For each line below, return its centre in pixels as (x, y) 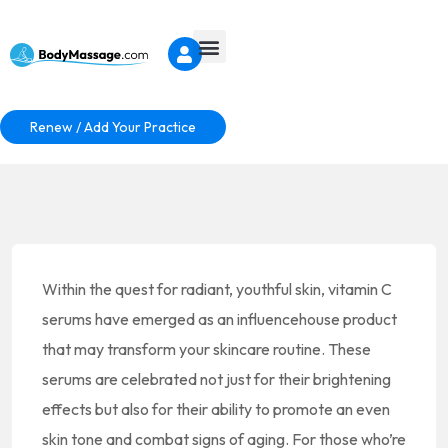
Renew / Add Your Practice (113, 127)
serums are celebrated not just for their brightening (216, 379)
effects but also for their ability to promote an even (216, 409)
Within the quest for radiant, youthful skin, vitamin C (217, 289)
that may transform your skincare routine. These (206, 349)
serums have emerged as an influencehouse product (219, 319)
